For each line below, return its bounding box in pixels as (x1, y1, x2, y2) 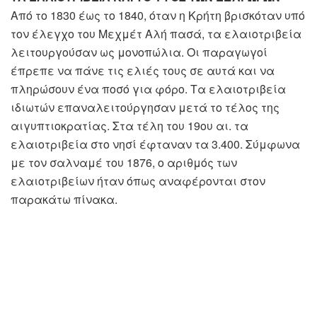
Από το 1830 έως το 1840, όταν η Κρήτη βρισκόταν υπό (11, 7, 305, 24)
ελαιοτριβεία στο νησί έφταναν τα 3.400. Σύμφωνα (11, 136, 300, 153)
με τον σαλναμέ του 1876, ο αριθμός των (11, 154, 237, 171)
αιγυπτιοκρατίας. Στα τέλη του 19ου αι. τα (11, 117, 248, 134)
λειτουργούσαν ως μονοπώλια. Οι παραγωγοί (11, 44, 267, 61)
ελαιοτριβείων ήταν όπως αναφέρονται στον (11, 173, 265, 190)
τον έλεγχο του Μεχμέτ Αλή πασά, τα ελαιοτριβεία (11, 25, 301, 42)
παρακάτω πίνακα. (11, 191, 117, 208)
